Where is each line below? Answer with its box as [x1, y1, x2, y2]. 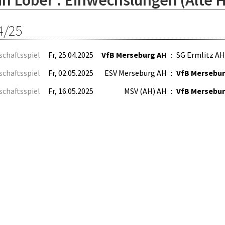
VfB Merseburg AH [101, 50, 167, 60]
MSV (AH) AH [124, 86, 167, 96]
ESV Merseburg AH [104, 68, 167, 78]
